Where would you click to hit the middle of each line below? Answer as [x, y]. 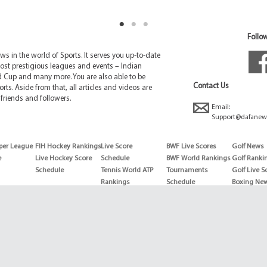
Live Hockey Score [63, 159]
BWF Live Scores [191, 147]
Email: [221, 108]
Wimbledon [119, 230]
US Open [114, 218]
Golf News [248, 147]
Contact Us [211, 86]
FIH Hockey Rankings [68, 147]
